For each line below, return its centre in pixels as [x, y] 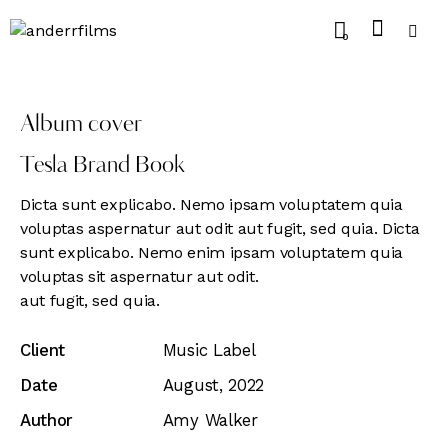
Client [43, 350]
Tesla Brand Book [102, 167]
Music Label [209, 350]
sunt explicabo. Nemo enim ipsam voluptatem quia [211, 253]
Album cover [81, 126]
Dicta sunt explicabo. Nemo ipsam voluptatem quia [211, 205]
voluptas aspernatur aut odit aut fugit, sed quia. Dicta [220, 229]
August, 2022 [213, 385]
